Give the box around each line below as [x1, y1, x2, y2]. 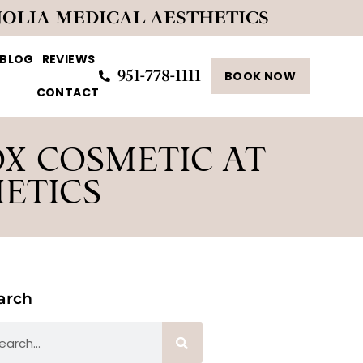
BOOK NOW [224, 68, 296, 84]
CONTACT [36, 84, 100, 100]
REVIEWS [41, 51, 96, 67]
